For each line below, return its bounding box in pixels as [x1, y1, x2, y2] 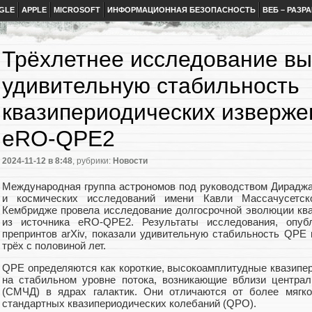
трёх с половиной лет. [2, 239, 106, 251]
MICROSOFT [54, 6, 100, 14]
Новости [113, 156, 148, 166]
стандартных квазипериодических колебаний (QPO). [2, 297, 256, 309]
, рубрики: [72, 156, 113, 166]
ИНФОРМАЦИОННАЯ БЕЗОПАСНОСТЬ [107, 6, 256, 14]
